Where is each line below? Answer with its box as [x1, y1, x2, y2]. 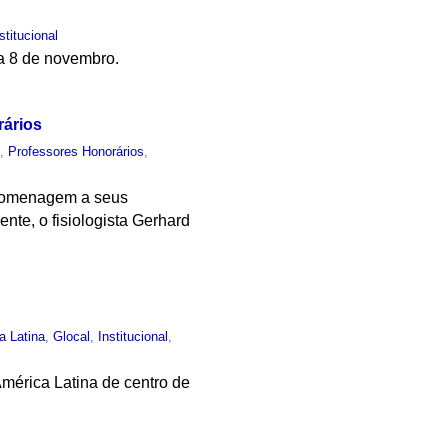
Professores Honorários [8, 143, 145, 159]
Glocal [53, 328, 91, 344]
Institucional [98, 328, 169, 344]
